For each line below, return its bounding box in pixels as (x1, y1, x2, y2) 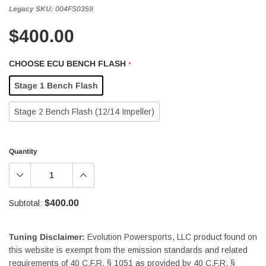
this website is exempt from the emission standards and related (9, 245, 248, 255)
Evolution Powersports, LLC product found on (85, 232, 257, 242)
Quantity (9, 147, 37, 156)
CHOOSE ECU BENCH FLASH (9, 59, 128, 68)
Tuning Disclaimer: (9, 232, 85, 242)
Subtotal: (9, 198, 42, 208)
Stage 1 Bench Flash (14, 81, 98, 90)
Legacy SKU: (9, 5, 53, 13)
